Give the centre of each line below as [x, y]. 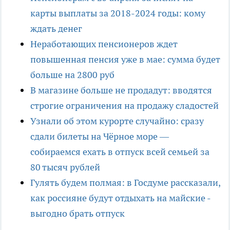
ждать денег [56, 28]
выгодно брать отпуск [78, 213]
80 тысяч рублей [65, 167]
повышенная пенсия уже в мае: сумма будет [125, 59]
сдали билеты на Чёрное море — [100, 136]
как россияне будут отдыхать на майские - [120, 198]
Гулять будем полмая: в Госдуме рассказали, [125, 182]
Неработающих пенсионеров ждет [104, 44]
